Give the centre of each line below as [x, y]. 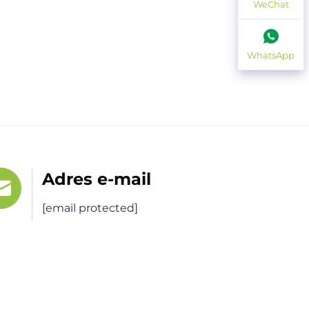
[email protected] [90, 208]
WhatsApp [271, 55]
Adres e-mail [97, 179]
